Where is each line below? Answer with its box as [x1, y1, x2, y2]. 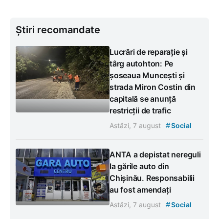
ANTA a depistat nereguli [109, 149, 201, 159]
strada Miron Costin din [109, 82, 196, 92]
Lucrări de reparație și [109, 46, 188, 57]
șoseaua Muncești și [109, 70, 185, 80]
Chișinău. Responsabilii [109, 173, 195, 183]
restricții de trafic [109, 105, 171, 115]
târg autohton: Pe [109, 58, 174, 68]
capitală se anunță [109, 93, 176, 104]
